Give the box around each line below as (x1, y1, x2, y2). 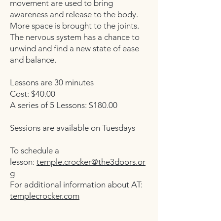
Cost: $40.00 (10, 89, 55, 99)
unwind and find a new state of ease (10, 43, 139, 53)
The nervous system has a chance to (10, 32, 140, 42)
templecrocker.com (10, 191, 79, 201)
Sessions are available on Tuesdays (10, 123, 135, 133)
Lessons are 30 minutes (10, 77, 94, 87)
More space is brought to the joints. (10, 21, 139, 31)
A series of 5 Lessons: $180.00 (10, 100, 117, 110)
